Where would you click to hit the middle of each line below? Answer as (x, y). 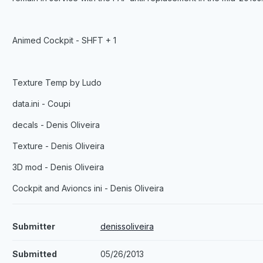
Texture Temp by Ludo (57, 83)
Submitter (33, 227)
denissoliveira (127, 227)
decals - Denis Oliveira (56, 125)
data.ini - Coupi (41, 104)
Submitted (34, 254)
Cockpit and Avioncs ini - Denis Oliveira (88, 188)
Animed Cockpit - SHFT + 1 (64, 41)
